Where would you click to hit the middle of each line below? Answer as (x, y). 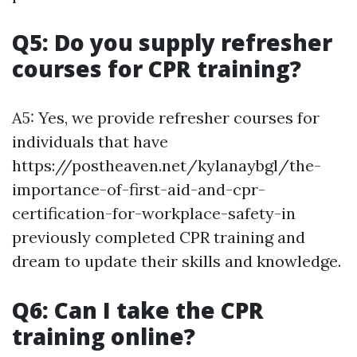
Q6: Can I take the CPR (138, 310)
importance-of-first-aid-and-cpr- (139, 189)
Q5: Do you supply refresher (172, 42)
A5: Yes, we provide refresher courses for (166, 117)
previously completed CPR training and (159, 237)
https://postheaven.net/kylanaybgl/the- (167, 165)
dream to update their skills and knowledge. (177, 261)
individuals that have (90, 141)
